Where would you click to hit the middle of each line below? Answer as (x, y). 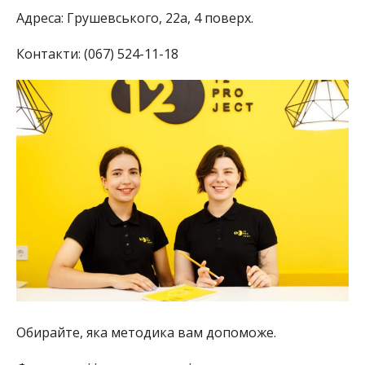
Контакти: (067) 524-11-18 (97, 53)
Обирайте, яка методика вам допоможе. (146, 333)
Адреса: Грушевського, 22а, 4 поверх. (134, 18)
